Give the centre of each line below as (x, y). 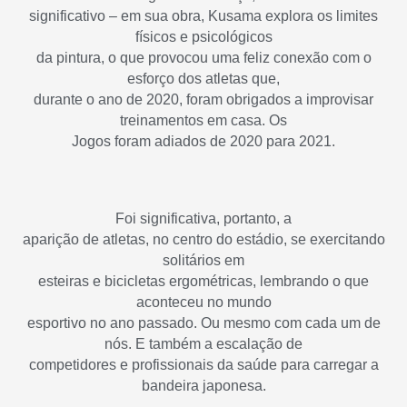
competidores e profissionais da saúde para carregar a (203, 364)
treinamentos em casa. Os (203, 120)
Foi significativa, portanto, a (203, 218)
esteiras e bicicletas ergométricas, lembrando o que (203, 281)
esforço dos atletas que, (203, 78)
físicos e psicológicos (203, 36)
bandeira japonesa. (203, 385)
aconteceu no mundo (203, 302)
